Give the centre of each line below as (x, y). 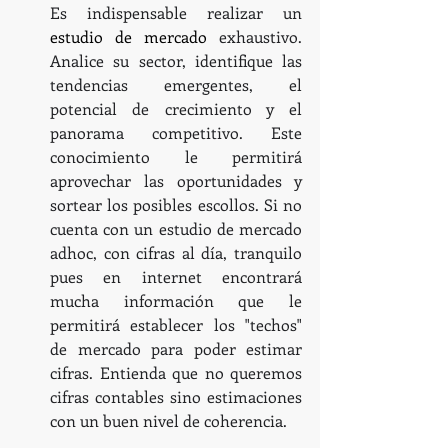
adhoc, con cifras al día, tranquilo (176, 252)
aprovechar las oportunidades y (176, 180)
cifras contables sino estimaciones (176, 396)
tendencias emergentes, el (176, 84)
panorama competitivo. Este (176, 132)
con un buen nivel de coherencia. (168, 420)
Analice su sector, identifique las (176, 60)
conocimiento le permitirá (176, 156)
